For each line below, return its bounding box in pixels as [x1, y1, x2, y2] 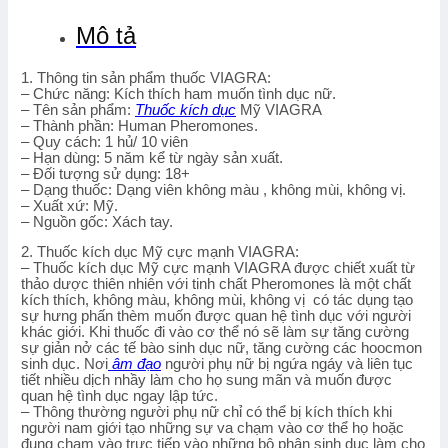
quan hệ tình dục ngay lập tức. [21, 388, 218, 405]
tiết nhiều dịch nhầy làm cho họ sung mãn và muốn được [21, 372, 392, 389]
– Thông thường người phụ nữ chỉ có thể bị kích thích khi [21, 404, 392, 421]
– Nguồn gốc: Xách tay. [21, 213, 173, 230]
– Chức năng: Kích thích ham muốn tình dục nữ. [21, 85, 336, 102]
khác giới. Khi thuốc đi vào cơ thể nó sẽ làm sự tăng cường [21, 324, 409, 341]
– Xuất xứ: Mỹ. [21, 197, 118, 214]
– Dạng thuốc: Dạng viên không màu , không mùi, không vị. [21, 181, 406, 198]
